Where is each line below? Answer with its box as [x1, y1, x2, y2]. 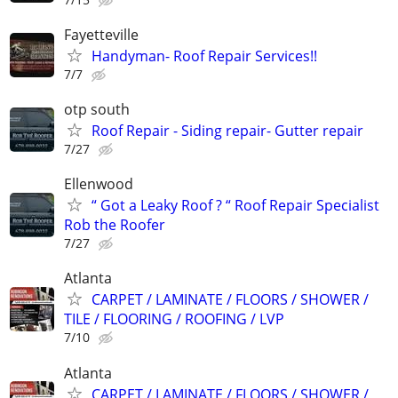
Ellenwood [64, 174, 133, 195]
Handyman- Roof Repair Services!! [92, 45, 317, 66]
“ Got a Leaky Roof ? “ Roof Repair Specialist [92, 195, 379, 216]
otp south [64, 99, 130, 119]
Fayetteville [64, 24, 139, 44]
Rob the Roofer [64, 215, 165, 235]
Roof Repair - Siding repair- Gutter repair [92, 120, 363, 140]
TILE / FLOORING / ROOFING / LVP [64, 309, 284, 330]
